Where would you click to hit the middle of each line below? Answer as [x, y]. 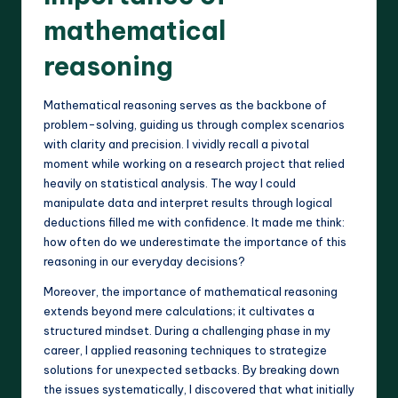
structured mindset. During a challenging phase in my [187, 331]
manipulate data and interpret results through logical [188, 203]
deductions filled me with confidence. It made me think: [194, 223]
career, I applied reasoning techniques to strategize [185, 350]
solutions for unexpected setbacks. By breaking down [191, 370]
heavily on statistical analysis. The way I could [170, 183]
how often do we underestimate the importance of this [195, 242]
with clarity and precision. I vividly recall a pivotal [176, 144]
